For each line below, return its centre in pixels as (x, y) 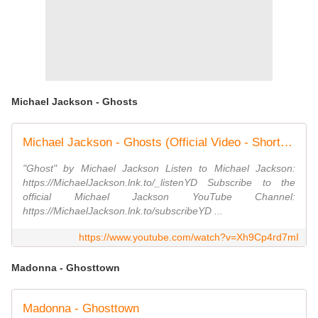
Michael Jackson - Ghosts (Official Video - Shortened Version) (286, 143)
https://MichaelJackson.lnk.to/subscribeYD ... (123, 211)
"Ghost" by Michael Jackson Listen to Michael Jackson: (159, 169)
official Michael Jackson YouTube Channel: (159, 197)
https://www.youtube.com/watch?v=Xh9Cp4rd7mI (189, 237)
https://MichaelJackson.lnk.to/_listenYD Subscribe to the (159, 183)
